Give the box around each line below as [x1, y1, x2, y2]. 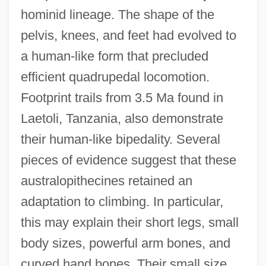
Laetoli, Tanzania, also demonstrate [20, 110, 223, 126]
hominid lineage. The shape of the [20, 7, 214, 22]
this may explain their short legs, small [20, 214, 239, 230]
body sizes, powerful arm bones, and [20, 235, 230, 251]
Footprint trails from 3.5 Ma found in [20, 90, 223, 105]
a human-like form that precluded [20, 48, 208, 64]
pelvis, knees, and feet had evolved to [20, 27, 236, 43]
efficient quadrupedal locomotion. [20, 69, 210, 84]
